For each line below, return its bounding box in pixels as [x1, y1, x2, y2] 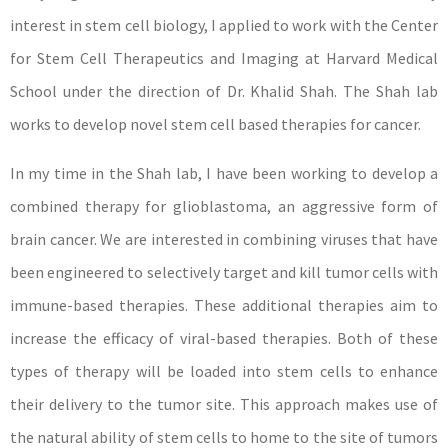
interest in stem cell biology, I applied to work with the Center [10, 15, 438, 35]
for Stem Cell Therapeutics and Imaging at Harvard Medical [10, 48, 438, 68]
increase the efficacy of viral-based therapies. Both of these [10, 328, 438, 348]
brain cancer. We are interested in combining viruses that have [10, 229, 438, 249]
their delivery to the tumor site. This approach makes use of [10, 394, 438, 414]
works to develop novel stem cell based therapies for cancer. [10, 114, 421, 134]
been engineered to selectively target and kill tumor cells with [10, 262, 438, 282]
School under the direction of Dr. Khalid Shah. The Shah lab [10, 81, 438, 101]
